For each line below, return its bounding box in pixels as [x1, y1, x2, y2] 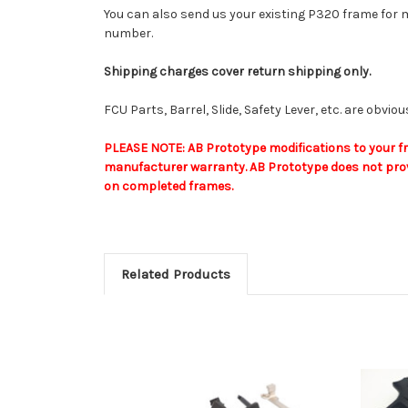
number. [104, 25, 153, 41]
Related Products [120, 265, 230, 282]
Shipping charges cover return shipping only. [104, 63, 371, 79]
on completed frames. [104, 178, 233, 194]
